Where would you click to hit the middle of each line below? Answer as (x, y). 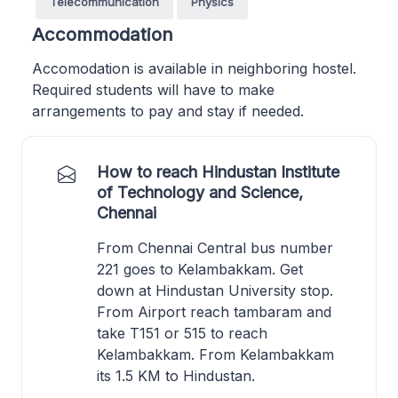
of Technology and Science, (200, 192)
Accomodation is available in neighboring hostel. (194, 68)
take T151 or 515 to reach (182, 333)
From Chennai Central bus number (215, 247)
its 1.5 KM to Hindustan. (176, 375)
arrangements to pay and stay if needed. (168, 111)
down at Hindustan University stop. (215, 290)
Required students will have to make (153, 89)
